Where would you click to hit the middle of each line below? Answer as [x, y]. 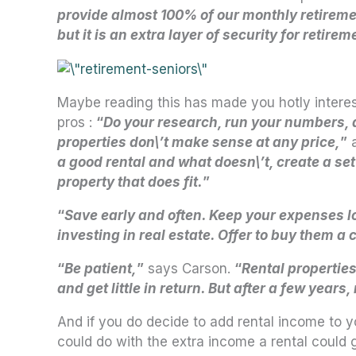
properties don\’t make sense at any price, [199, 142]
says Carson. [189, 268]
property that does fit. [130, 182]
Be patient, [101, 268]
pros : [77, 122]
